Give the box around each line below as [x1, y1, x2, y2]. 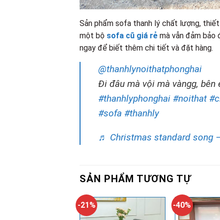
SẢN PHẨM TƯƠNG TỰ [80, 172, 191, 185]
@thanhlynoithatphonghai [98, 63, 202, 75]
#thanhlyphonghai [98, 92, 170, 104]
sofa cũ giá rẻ [107, 30, 158, 40]
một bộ [80, 30, 107, 40]
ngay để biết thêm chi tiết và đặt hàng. [80, 43, 213, 53]
